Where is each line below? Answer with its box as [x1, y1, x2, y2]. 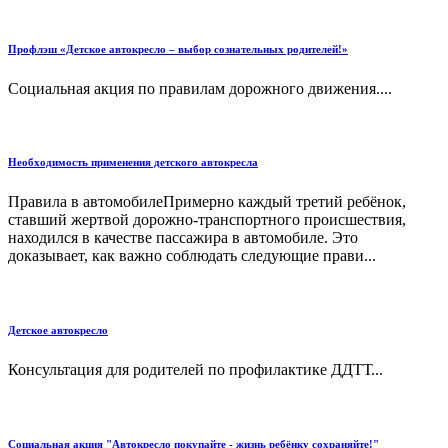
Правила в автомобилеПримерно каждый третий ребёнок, [8, 193, 406, 211]
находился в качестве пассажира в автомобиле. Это [8, 229, 358, 247]
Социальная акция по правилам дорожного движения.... [8, 79, 392, 97]
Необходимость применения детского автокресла [8, 156, 258, 169]
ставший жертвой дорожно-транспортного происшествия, [8, 211, 406, 229]
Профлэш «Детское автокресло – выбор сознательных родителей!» [8, 42, 348, 55]
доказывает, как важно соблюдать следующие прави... [8, 247, 376, 265]
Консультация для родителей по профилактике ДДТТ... [8, 361, 383, 379]
